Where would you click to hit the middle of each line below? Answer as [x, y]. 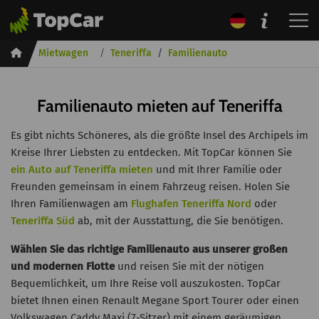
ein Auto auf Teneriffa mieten [82, 169]
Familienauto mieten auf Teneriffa [159, 106]
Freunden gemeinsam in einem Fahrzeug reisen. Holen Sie [150, 187]
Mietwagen [63, 53]
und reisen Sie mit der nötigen [189, 266]
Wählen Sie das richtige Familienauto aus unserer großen [149, 249]
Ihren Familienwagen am [71, 204]
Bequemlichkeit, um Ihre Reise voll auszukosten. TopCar [146, 283]
